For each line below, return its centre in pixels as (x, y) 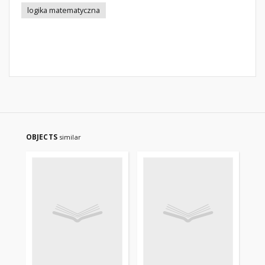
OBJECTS (43, 137)
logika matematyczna (64, 10)
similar (70, 137)
